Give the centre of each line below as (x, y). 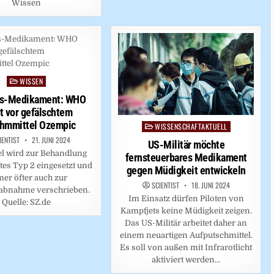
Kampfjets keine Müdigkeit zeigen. (186, 211)
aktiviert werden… (186, 260)
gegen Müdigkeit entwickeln (186, 171)
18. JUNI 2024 (209, 185)
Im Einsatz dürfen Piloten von (186, 199)
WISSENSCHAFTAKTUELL (191, 127)
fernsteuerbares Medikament (186, 158)
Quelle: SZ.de (27, 202)
